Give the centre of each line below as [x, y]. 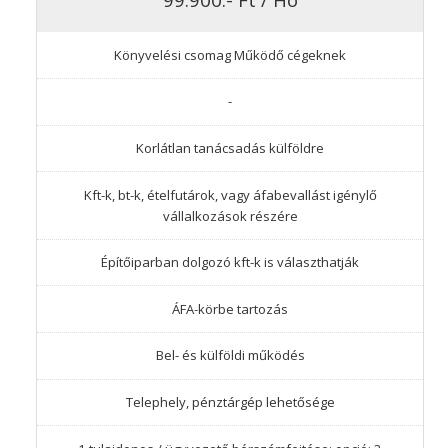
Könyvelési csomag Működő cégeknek [230, 54]
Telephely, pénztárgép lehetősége [230, 401]
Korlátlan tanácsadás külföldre [230, 147]
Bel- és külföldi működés [230, 355]
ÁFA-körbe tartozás [230, 308]
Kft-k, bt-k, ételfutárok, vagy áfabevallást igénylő [230, 194]
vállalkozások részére [230, 215]
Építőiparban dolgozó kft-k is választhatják [230, 262]
